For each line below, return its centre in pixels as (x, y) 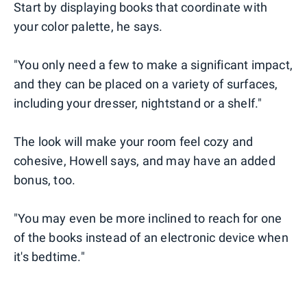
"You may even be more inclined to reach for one (148, 219)
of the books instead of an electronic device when (151, 238)
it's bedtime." (49, 257)
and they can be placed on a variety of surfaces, (146, 84)
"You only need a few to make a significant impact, (153, 65)
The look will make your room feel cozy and (134, 142)
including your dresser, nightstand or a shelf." (138, 103)
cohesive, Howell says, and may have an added (145, 161)
